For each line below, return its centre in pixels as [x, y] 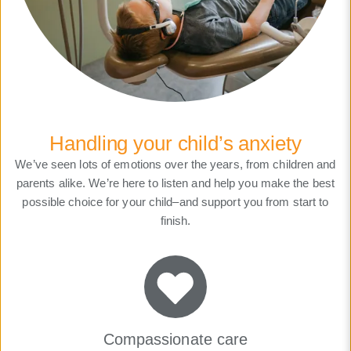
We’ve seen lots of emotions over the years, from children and [175, 165]
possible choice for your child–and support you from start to [175, 202]
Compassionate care [175, 340]
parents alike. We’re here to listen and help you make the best [175, 183]
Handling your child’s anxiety [175, 144]
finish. [175, 221]
